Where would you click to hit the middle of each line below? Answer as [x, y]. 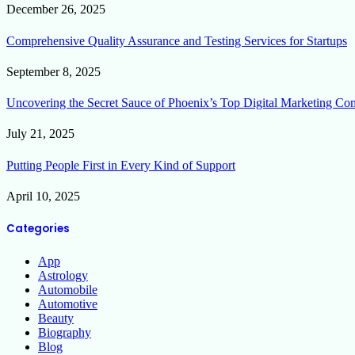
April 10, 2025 [43, 197]
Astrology [63, 276]
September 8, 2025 [53, 71]
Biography [65, 333]
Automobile [68, 290]
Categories [38, 229]
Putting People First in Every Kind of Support [121, 165]
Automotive [68, 304]
